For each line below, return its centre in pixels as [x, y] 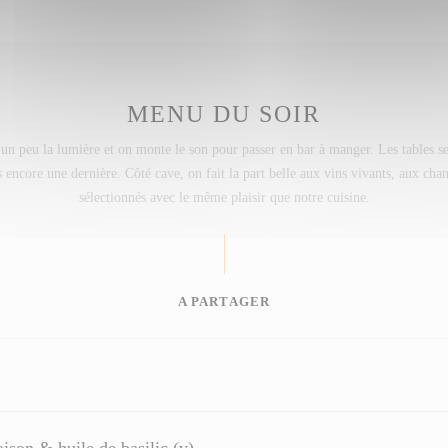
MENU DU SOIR [224, 114]
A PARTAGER [224, 301]
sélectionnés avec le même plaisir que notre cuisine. [224, 197]
